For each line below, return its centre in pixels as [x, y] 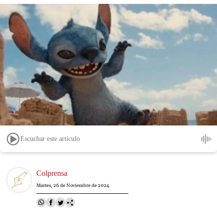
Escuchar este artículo [50, 139]
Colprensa [52, 173]
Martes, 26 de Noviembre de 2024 [73, 186]
